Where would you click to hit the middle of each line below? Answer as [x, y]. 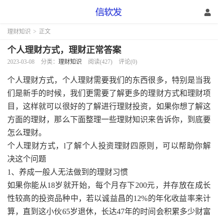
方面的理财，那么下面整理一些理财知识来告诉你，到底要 [109, 119]
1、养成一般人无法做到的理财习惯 [68, 172]
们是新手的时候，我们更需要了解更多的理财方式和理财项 [109, 93]
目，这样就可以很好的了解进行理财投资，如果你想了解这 [109, 106]
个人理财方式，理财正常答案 [64, 50]
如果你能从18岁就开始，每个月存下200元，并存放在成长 [109, 185]
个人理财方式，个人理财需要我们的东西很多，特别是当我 [109, 80]
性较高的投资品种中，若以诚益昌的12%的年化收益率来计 [109, 198]
